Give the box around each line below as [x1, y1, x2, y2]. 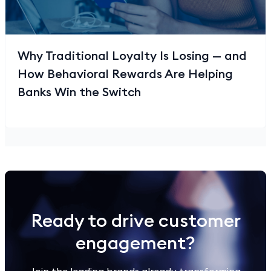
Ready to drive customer [30, 209, 241, 232]
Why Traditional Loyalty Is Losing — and [18, 48, 247, 64]
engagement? [76, 231, 195, 255]
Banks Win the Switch [18, 84, 141, 100]
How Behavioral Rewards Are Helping [18, 66, 233, 82]
